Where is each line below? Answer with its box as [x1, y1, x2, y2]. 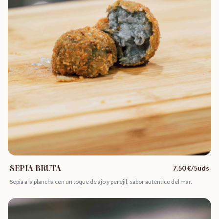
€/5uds [186, 164, 209, 172]
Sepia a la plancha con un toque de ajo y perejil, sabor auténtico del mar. [10, 178, 192, 185]
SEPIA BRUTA [10, 163, 61, 173]
